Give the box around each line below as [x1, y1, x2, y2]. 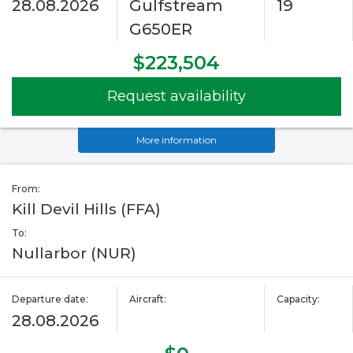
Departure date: [12, 293, 88, 306]
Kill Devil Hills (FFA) [12, 200, 161, 219]
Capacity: [276, 293, 320, 306]
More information [136, 134, 217, 147]
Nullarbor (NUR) [12, 244, 136, 263]
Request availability [107, 87, 246, 106]
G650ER [129, 20, 193, 39]
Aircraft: [129, 293, 167, 306]
